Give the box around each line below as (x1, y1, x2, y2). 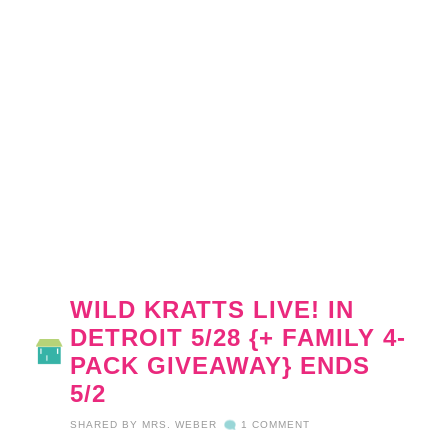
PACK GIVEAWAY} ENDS (70, 352, 371, 380)
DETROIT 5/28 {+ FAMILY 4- (70, 324, 407, 352)
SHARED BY (70, 419, 143, 431)
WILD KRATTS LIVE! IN (70, 296, 355, 324)
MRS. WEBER (142, 419, 218, 431)
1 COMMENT (241, 419, 311, 431)
